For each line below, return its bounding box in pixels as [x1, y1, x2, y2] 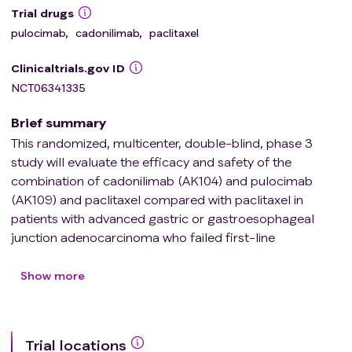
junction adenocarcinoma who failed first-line [11, 229, 275, 244]
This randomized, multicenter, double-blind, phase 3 [11, 135, 313, 150]
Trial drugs [11, 6, 74, 20]
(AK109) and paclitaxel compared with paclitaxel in [11, 192, 303, 207]
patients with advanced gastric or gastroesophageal [11, 211, 314, 225]
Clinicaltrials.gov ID [11, 61, 125, 75]
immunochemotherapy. [11, 248, 146, 263]
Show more [20, 268, 85, 282]
